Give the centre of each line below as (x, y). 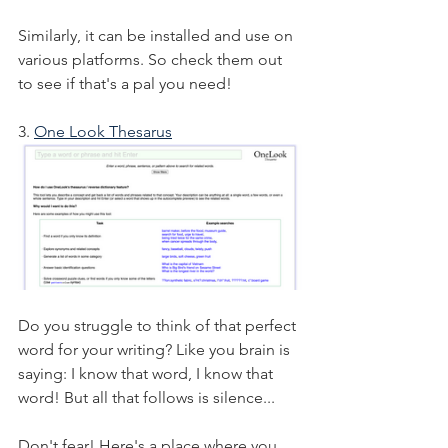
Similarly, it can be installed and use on (157, 35)
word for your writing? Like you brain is (156, 349)
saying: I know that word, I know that (147, 373)
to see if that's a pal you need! (125, 83)
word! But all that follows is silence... (146, 397)
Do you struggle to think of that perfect (159, 325)
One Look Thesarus (103, 131)
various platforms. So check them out (152, 59)
